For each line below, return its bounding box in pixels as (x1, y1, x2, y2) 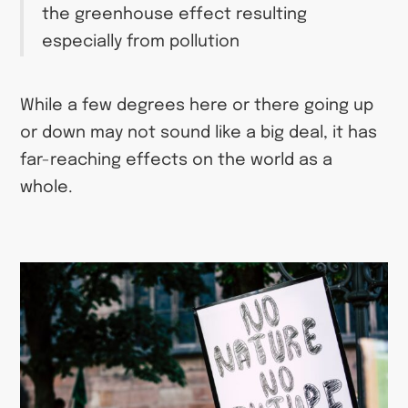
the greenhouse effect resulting (42, 6, 308, 24)
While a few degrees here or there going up (20, 97, 374, 114)
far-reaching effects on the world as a (20, 151, 333, 168)
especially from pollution (42, 34, 240, 51)
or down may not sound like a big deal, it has (20, 124, 378, 141)
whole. (20, 178, 74, 196)
